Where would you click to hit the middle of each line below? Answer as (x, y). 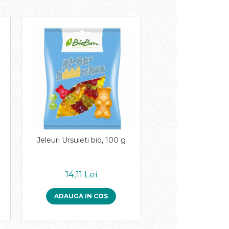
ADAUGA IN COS (81, 196)
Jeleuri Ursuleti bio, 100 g (81, 140)
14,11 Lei (81, 174)
